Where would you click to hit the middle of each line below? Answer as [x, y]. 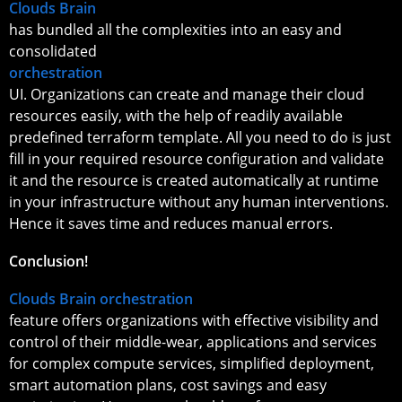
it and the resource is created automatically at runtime [194, 180]
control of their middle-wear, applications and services [193, 341]
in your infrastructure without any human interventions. [199, 201]
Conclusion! [48, 261]
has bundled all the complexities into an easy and [175, 29]
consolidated [53, 51]
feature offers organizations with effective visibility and [194, 320]
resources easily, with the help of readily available [176, 115]
